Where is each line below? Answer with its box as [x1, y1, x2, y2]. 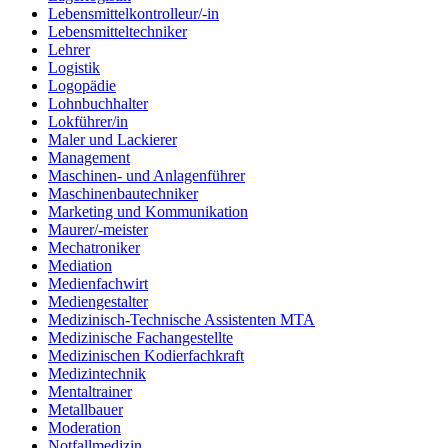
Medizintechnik [48, 365, 146, 383]
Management [48, 149, 130, 167]
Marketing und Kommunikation [48, 203, 248, 221]
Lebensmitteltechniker [48, 23, 187, 41]
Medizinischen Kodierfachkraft [48, 347, 244, 365]
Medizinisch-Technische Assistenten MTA [48, 311, 315, 329]
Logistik [48, 59, 100, 77]
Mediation [48, 257, 112, 275]
